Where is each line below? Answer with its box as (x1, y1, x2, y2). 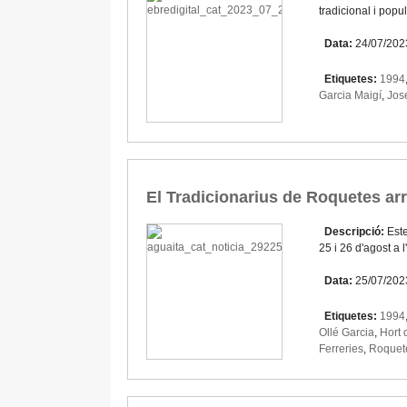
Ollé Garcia (319, 326, 374, 340)
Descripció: (319, 225, 387, 239)
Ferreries (319, 342, 363, 356)
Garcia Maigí (319, 89, 382, 103)
